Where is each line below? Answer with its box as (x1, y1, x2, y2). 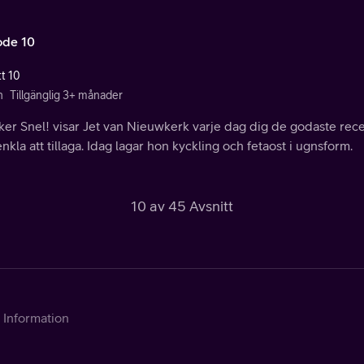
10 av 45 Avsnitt (131, 197, 233, 214)
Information (3, 310, 69, 325)
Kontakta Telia (3, 332, 83, 348)
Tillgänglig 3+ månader (10, 88, 123, 102)
